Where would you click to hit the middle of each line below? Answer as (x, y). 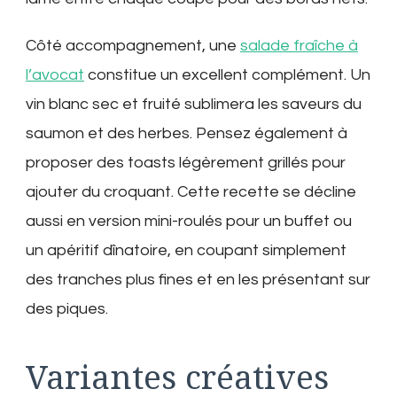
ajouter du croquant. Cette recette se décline (191, 192)
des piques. (67, 309)
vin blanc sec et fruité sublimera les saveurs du (194, 105)
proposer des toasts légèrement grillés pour (186, 163)
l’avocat (55, 75)
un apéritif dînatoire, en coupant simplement (186, 251)
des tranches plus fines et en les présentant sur (198, 280)
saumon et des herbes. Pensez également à (187, 134)
